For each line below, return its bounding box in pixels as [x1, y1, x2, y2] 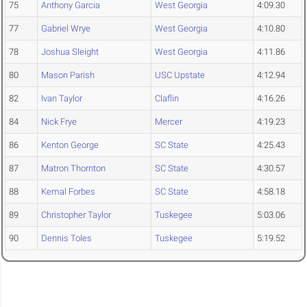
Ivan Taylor [41, 93, 82, 104]
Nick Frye [41, 116, 77, 127]
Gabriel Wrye [41, 23, 90, 34]
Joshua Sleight [41, 47, 99, 58]
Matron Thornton [41, 163, 106, 174]
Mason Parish [41, 70, 95, 81]
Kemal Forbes [41, 186, 95, 197]
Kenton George [41, 140, 99, 151]
